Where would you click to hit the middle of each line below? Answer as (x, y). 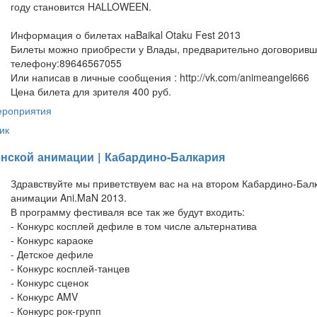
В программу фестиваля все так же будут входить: (128, 211)
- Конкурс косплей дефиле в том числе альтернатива (134, 225)
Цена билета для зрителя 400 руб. (91, 92)
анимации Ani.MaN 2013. (69, 197)
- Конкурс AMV (44, 296)
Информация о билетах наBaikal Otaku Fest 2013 (126, 35)
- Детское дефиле (52, 254)
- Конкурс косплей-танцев (70, 268)
